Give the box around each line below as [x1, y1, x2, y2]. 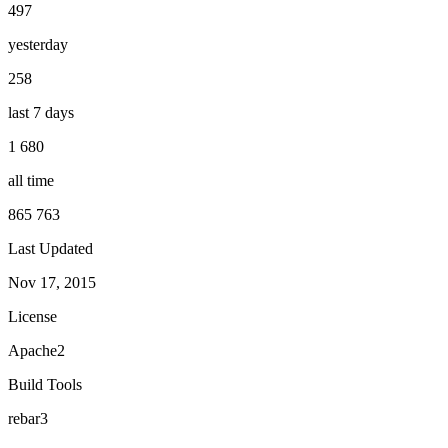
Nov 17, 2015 [8, 273, 96, 291]
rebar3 [8, 409, 48, 427]
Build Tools [8, 375, 82, 393]
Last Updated [8, 239, 93, 257]
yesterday [8, 35, 68, 53]
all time [8, 171, 54, 189]
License [8, 307, 57, 325]
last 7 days [8, 103, 74, 121]
